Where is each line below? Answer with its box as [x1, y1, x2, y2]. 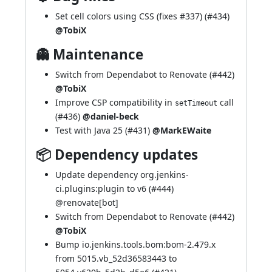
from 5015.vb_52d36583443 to [55, 253, 177, 264]
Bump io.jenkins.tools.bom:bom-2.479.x [55, 239, 216, 250]
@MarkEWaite [152, 124, 211, 136]
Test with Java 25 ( [55, 124, 127, 136]
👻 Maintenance [36, 45, 143, 64]
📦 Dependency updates [36, 145, 198, 164]
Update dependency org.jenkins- [55, 169, 189, 180]
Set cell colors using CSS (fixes [55, 10, 180, 22]
